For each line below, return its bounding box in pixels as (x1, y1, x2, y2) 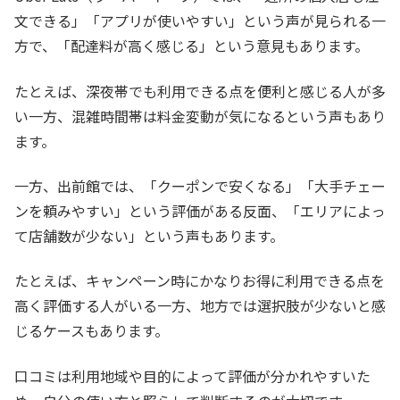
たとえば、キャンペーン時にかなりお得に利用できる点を (14, 270, 385, 292)
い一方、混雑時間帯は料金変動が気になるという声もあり (14, 104, 386, 127)
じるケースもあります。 (14, 320, 169, 342)
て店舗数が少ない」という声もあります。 (14, 225, 284, 247)
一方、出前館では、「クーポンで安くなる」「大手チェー (14, 175, 386, 197)
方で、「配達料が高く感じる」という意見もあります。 (14, 35, 369, 57)
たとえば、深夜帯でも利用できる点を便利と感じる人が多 (14, 79, 386, 102)
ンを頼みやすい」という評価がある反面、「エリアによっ (14, 200, 386, 222)
